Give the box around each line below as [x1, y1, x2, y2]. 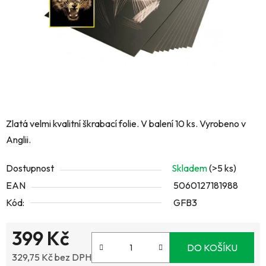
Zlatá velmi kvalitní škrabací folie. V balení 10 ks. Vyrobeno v [6, 118, 246, 130]
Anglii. [6, 134, 31, 146]
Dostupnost [6, 162, 54, 175]
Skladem [172, 162, 209, 175]
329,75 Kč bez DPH [12, 251, 91, 264]
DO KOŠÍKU [186, 242, 237, 254]
